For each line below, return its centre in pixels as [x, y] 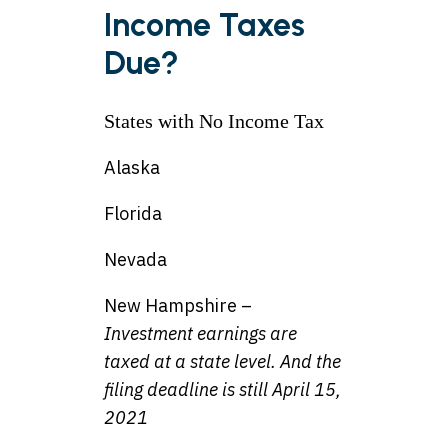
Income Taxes [204, 24]
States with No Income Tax [214, 121]
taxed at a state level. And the [222, 362]
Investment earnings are [200, 334]
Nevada [135, 260]
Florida [133, 214]
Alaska [132, 168]
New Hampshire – [178, 306]
